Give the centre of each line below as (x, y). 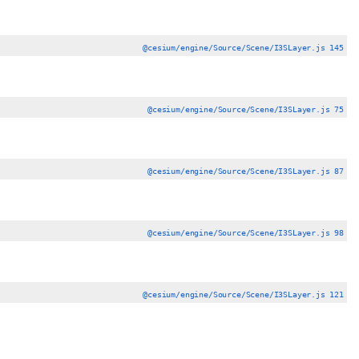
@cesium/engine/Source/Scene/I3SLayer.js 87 (246, 171)
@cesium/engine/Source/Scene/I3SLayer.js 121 (243, 294)
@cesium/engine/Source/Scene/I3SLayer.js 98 (246, 233)
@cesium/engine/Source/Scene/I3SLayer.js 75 (246, 109)
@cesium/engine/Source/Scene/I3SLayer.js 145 (243, 48)
